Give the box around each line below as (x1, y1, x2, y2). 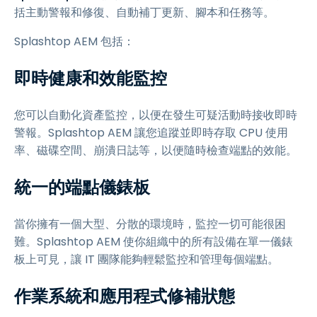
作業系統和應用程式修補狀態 (14, 284, 235, 308)
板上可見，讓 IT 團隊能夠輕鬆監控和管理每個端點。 (14, 251, 279, 267)
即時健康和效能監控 (14, 67, 167, 90)
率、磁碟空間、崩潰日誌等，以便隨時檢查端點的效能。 (14, 142, 297, 158)
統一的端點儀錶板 (14, 175, 150, 199)
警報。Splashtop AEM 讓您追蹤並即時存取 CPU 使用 (14, 125, 288, 141)
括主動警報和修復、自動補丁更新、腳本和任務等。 (14, 4, 275, 21)
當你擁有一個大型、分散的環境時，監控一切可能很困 (14, 216, 286, 232)
